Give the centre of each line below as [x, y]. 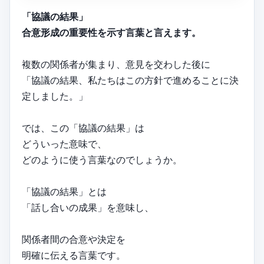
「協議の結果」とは [64, 192]
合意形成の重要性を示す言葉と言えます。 [111, 33]
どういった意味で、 [64, 144]
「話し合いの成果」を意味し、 [88, 208]
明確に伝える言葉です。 [74, 255]
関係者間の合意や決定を [74, 240]
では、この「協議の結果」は [83, 128]
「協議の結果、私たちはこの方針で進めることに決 [130, 80]
